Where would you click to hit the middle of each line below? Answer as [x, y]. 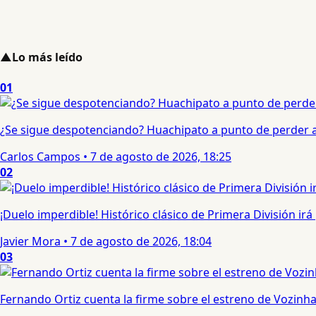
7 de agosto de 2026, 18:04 [141, 242]
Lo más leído [47, 57]
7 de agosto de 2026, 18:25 [161, 157]
